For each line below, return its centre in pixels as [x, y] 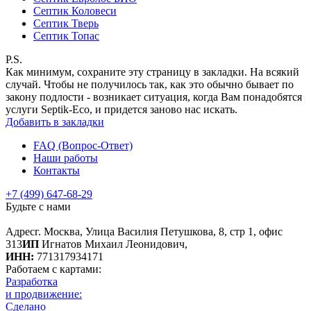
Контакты [57, 170]
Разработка [32, 281]
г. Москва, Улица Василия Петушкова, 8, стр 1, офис [159, 231]
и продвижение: [44, 294]
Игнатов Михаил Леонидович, [113, 244]
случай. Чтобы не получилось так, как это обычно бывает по [150, 84]
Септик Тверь [66, 23]
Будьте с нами [38, 206]
